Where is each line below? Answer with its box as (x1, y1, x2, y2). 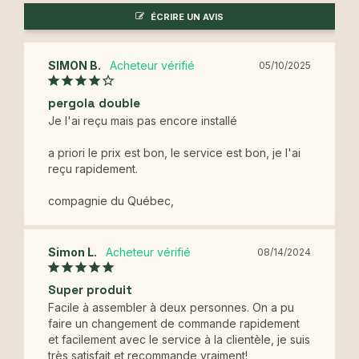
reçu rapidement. (48, 161, 138, 175)
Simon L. (48, 244, 97, 259)
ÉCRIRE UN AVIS (151, 10, 224, 22)
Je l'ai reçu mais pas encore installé (48, 113, 237, 127)
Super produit (48, 281, 132, 297)
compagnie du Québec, (48, 193, 174, 208)
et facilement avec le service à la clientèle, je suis (48, 332, 310, 346)
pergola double (48, 95, 140, 111)
